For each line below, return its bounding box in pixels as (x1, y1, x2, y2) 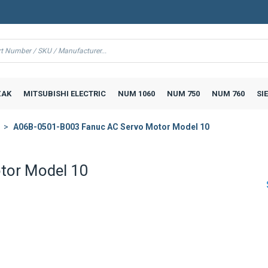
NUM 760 (211, 89, 245, 98)
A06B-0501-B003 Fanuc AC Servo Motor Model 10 (13, 122, 209, 132)
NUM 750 (166, 89, 200, 98)
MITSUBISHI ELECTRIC (23, 89, 106, 98)
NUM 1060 (117, 89, 155, 98)
